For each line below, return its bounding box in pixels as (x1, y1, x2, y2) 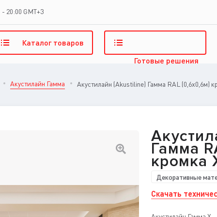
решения (166, 55, 199, 65)
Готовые (133, 55, 166, 65)
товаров (53, 37, 84, 48)
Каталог (21, 37, 53, 48)
